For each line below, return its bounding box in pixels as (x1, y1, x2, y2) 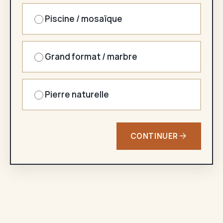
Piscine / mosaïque (45, 12, 122, 24)
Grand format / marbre (45, 50, 137, 62)
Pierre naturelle (45, 88, 109, 100)
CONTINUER (130, 130, 178, 141)
